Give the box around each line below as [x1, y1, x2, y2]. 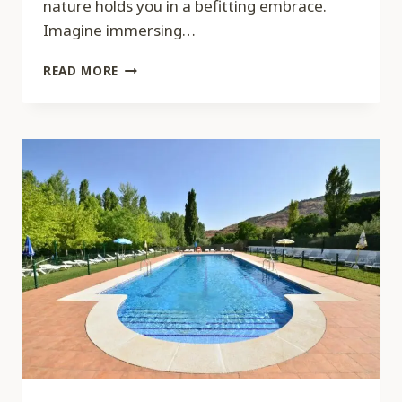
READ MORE [43, 62, 119, 80]
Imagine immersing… [43, 20, 196, 41]
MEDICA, [118, 76, 173, 94]
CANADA [118, 114, 173, 132]
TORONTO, [118, 95, 189, 113]
